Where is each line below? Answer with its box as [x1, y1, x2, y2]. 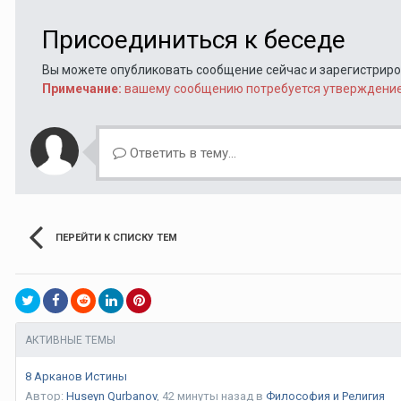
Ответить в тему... [126, 144, 236, 161]
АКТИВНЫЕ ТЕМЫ [25, 333, 115, 346]
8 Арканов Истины [25, 369, 127, 383]
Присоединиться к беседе [42, 24, 346, 55]
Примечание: [42, 81, 122, 96]
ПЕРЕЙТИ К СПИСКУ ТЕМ [55, 231, 177, 243]
